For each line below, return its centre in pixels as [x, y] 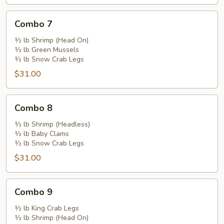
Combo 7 [33, 24]
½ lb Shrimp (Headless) [52, 124]
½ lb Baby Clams [42, 134]
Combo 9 [33, 192]
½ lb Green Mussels [47, 50]
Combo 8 [33, 108]
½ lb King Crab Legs [47, 208]
